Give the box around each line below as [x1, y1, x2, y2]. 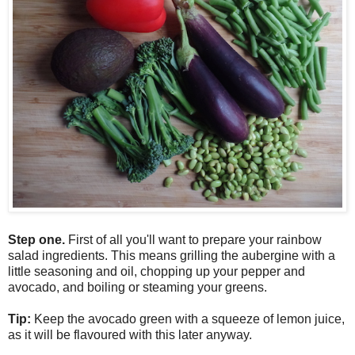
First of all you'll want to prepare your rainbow [65, 232, 322, 246]
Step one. [8, 232, 65, 246]
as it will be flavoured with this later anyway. [8, 327, 252, 342]
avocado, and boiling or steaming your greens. [8, 280, 270, 294]
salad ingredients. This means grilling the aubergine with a [8, 248, 335, 262]
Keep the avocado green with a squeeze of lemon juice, [34, 311, 345, 326]
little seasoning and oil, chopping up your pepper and [8, 264, 305, 278]
